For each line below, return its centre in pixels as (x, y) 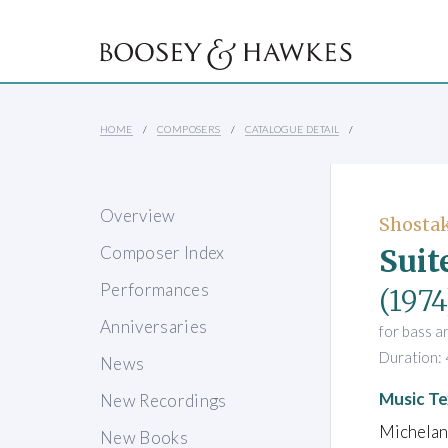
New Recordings (163, 401)
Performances (155, 290)
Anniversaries (154, 327)
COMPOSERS (189, 129)
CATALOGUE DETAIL (292, 129)
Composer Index (162, 253)
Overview (138, 216)
